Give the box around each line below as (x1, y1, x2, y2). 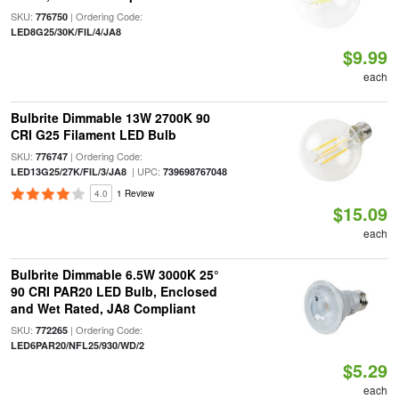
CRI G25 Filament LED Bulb (10, 126, 176, 143)
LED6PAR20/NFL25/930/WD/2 (10, 338, 144, 352)
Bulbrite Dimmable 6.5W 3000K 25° (10, 265, 219, 283)
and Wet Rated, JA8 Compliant (10, 299, 196, 317)
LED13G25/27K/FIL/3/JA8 (10, 165, 126, 178)
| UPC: (126, 164, 163, 178)
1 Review (116, 187, 154, 199)
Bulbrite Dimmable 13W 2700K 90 (10, 109, 210, 126)
